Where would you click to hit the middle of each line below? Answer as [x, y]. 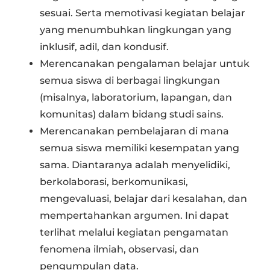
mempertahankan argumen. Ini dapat [135, 215]
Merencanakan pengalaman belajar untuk [145, 64]
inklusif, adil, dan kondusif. [105, 47]
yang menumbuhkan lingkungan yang [136, 30]
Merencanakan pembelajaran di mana [135, 131]
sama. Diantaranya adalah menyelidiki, [135, 165]
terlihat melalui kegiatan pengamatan [134, 232]
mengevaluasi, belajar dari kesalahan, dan [144, 199]
